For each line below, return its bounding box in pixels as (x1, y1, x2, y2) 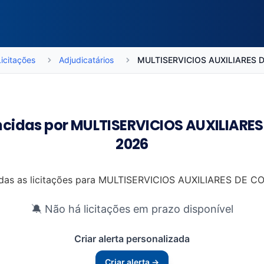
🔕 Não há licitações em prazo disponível (31, 203, 233, 215)
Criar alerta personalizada (74, 233, 190, 245)
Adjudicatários (58, 55, 114, 65)
